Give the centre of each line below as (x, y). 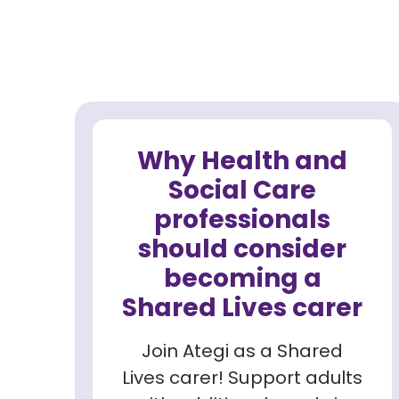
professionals (242, 220)
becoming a (242, 279)
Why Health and (242, 161)
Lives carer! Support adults (242, 377)
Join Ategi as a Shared (242, 350)
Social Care (242, 191)
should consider (242, 249)
